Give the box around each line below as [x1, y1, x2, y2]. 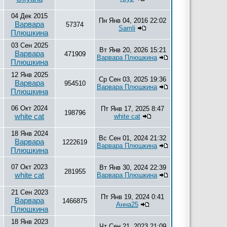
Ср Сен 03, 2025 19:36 [99, 75, 166, 83]
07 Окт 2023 [11, 163, 48, 171]
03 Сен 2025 [11, 42, 48, 49]
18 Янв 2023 [11, 218, 48, 225]
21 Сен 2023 [11, 188, 48, 196]
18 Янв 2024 [11, 130, 48, 137]
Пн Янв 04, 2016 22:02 [99, 17, 166, 24]
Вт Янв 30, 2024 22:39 [99, 164, 166, 171]
